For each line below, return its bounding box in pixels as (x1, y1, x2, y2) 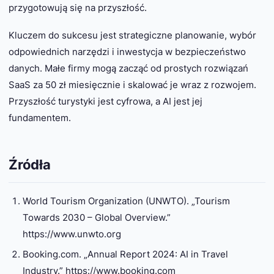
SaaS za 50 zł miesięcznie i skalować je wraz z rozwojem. (9, 79, 256, 91)
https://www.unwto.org (22, 228, 121, 240)
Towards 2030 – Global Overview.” (22, 212, 171, 224)
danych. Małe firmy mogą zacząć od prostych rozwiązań (9, 62, 248, 75)
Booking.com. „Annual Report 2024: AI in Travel (22, 248, 228, 261)
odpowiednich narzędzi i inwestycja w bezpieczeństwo (9, 46, 246, 58)
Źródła (9, 157, 51, 173)
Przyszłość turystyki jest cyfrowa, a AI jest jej (9, 95, 202, 108)
